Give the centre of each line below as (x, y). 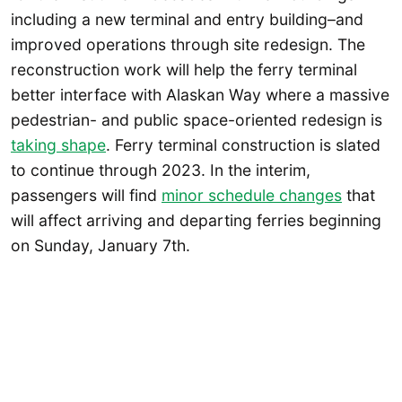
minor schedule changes (252, 195)
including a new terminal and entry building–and (187, 19)
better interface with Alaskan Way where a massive (200, 94)
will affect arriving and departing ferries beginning (196, 220)
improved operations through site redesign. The (188, 44)
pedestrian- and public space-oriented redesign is (197, 119)
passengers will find (86, 195)
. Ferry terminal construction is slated (243, 144)
